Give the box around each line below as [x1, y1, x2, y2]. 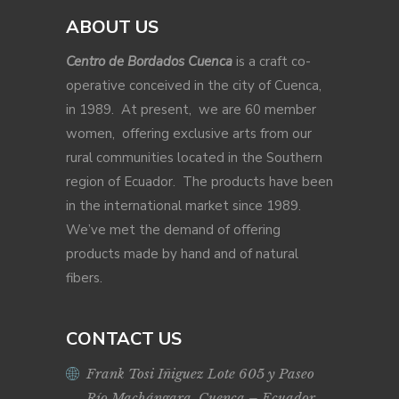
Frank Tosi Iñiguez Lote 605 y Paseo [86, 365, 314, 383]
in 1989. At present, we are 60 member [66, 101, 316, 119]
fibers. [66, 269, 102, 288]
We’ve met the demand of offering [66, 221, 281, 240]
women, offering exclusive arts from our [66, 125, 312, 143]
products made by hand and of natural [66, 245, 298, 264]
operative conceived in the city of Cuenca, [66, 77, 322, 95]
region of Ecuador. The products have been [66, 173, 333, 191]
